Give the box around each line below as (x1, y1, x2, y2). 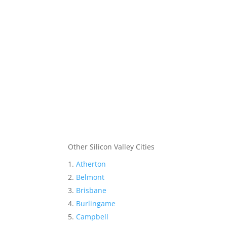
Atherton (76, 159, 106, 169)
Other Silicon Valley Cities (68, 142, 155, 152)
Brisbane (76, 185, 107, 196)
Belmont (76, 172, 105, 182)
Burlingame (76, 199, 116, 209)
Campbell (76, 212, 109, 222)
